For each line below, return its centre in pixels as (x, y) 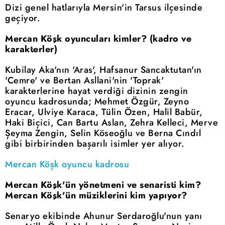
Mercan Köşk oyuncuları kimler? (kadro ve (98, 39)
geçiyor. (23, 18)
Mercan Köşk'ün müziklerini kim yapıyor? (96, 196)
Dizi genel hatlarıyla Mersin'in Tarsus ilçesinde (104, 8)
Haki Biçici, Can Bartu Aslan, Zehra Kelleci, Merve (111, 123)
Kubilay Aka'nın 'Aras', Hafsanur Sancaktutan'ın (103, 70)
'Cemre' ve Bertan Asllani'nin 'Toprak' (84, 81)
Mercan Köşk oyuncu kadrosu (67, 164)
